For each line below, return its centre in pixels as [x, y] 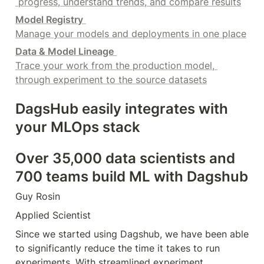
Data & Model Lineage [65, 51]
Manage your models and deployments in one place [131, 33]
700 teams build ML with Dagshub [132, 176]
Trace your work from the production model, [115, 65]
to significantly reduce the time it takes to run [118, 248]
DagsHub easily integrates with [122, 108]
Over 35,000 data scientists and [125, 158]
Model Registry [49, 19]
